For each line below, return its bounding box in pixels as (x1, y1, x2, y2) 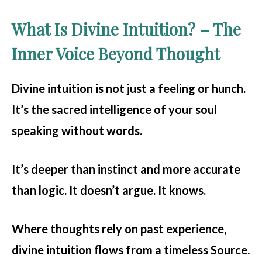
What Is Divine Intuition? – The (12, 18, 241, 40)
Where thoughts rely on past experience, (12, 221, 226, 236)
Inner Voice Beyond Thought (12, 42, 220, 64)
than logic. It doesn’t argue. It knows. (12, 182, 206, 197)
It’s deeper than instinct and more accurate (12, 161, 240, 176)
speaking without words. (12, 123, 142, 137)
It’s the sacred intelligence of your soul (12, 102, 217, 116)
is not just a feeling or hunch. (93, 81, 246, 95)
